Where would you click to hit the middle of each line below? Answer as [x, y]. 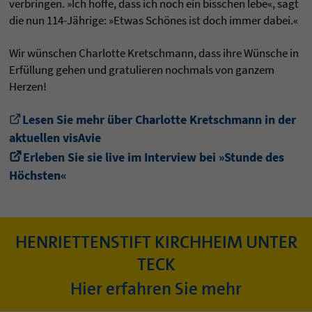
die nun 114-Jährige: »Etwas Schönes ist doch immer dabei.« [154, 21]
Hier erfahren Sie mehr [156, 289]
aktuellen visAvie [55, 138]
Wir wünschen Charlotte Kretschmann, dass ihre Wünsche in [154, 53]
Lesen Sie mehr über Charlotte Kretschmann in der [159, 120]
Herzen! [28, 87]
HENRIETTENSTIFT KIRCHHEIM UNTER [156, 242]
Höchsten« [38, 175]
